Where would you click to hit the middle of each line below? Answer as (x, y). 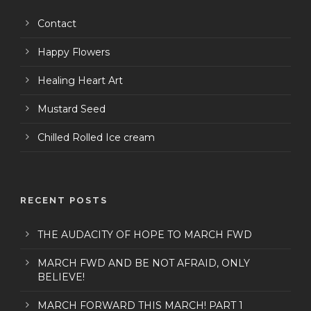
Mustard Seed (72, 109)
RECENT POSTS (64, 200)
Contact (57, 23)
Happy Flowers (74, 52)
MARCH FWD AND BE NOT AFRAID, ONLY (144, 263)
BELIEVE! (61, 277)
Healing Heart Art (80, 80)
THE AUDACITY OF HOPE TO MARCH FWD (145, 234)
